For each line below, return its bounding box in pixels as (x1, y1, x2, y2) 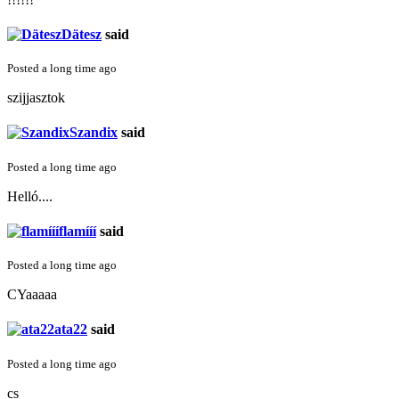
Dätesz (61, 26, 102, 42)
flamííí (59, 223, 96, 239)
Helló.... (7, 188, 53, 204)
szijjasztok (7, 90, 65, 106)
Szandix (69, 125, 118, 141)
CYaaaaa (7, 287, 57, 303)
